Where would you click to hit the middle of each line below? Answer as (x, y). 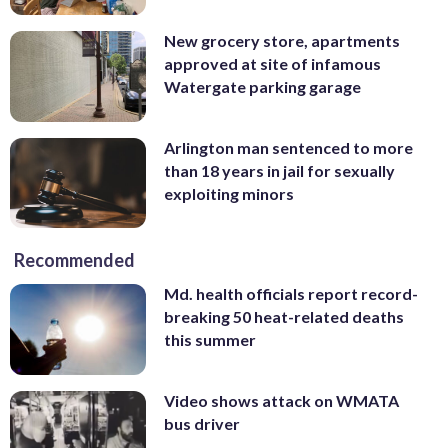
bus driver (202, 424)
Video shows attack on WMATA (281, 401)
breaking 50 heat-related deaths (284, 317)
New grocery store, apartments (282, 41)
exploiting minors (229, 193)
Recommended (74, 260)
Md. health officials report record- (291, 294)
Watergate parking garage (262, 87)
